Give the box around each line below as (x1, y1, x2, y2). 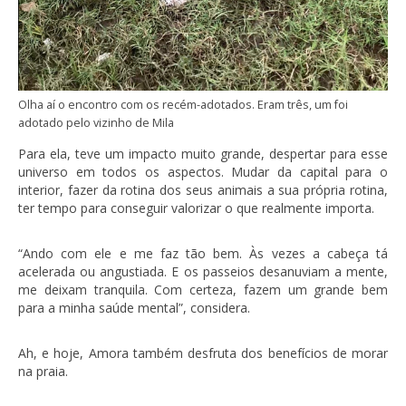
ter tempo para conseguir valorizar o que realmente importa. (18, 198, 374, 217)
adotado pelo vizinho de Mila (18, 114, 174, 130)
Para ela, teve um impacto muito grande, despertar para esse (18, 144, 388, 162)
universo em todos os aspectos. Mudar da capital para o (18, 162, 388, 180)
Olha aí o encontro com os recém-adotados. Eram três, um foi (18, 96, 348, 112)
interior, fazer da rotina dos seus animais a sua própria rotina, (18, 180, 388, 198)
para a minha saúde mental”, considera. (18, 298, 250, 316)
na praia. (18, 362, 68, 380)
